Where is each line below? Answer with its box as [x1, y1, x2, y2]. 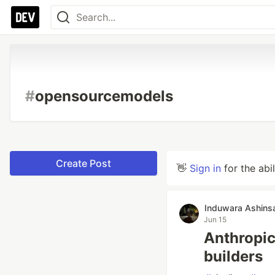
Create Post [56, 157, 111, 169]
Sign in [190, 162, 221, 174]
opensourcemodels [35, 87, 173, 105]
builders [204, 247, 263, 265]
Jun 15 [204, 215, 227, 224]
